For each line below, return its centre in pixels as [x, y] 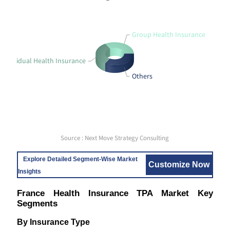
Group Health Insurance [169, 34]
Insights [29, 171]
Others [142, 76]
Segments [37, 204]
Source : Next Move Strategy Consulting [115, 138]
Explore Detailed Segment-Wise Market [80, 159]
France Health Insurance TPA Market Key [115, 193]
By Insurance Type [53, 222]
